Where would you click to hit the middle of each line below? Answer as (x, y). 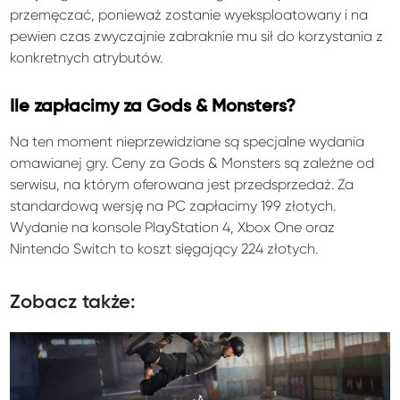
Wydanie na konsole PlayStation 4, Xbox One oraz (173, 227)
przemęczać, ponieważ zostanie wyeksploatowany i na (189, 14)
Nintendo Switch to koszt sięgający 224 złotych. (164, 248)
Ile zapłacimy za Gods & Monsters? (153, 106)
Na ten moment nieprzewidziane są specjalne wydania (187, 141)
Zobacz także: (73, 302)
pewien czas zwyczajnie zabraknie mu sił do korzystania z (197, 36)
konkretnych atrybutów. (87, 57)
